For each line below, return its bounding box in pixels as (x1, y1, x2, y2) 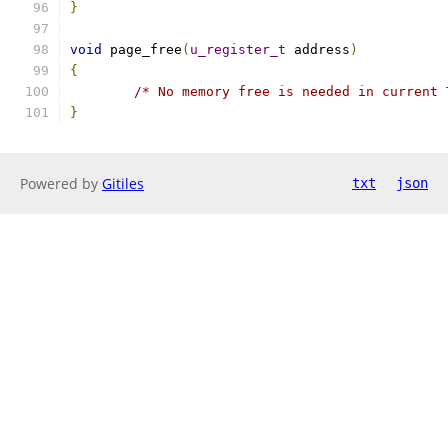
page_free (102, 42, 182, 57)
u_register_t (190, 42, 286, 57)
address (286, 42, 350, 57)
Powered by (20, 174, 102, 193)
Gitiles (102, 174, 144, 193)
